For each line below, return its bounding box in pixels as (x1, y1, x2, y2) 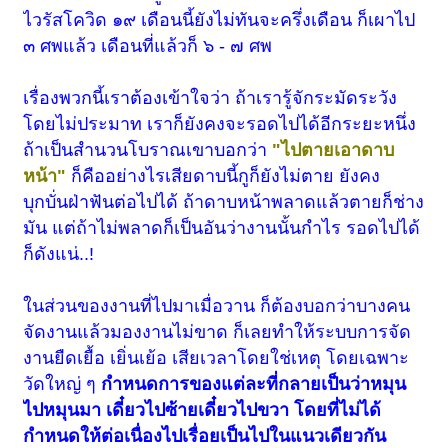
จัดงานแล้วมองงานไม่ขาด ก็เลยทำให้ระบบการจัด (23, 322, 412, 343)
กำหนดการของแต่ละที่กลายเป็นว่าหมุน (101, 374, 407, 395)
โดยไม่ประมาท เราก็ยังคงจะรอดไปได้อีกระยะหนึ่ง (23, 114, 417, 135)
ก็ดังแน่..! (23, 244, 95, 265)
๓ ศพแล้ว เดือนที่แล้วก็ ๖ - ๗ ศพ (23, 36, 273, 57)
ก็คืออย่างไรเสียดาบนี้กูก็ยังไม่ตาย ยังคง (66, 166, 381, 187)
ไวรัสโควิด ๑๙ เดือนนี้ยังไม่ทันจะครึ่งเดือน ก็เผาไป (23, 10, 416, 31)
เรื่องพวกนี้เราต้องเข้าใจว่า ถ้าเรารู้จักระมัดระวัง (23, 88, 398, 109)
